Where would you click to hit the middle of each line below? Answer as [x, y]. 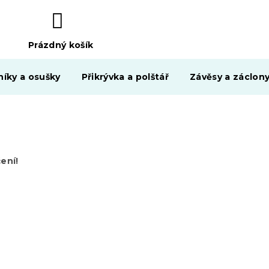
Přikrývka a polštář [125, 77]
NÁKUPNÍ [51, 58]
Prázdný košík [61, 45]
